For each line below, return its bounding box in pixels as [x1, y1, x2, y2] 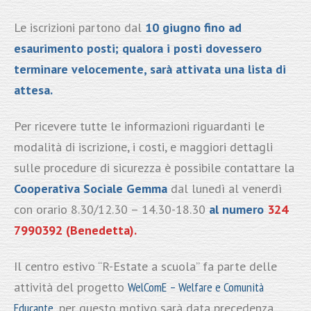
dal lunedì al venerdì [167, 180, 282, 197]
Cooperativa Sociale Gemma [13, 180, 167, 197]
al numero [208, 201, 264, 218]
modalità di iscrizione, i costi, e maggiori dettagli [13, 139, 273, 155]
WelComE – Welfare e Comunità [127, 279, 264, 296]
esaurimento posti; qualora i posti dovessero [13, 40, 262, 57]
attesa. [13, 82, 53, 99]
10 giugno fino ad [144, 19, 242, 36]
